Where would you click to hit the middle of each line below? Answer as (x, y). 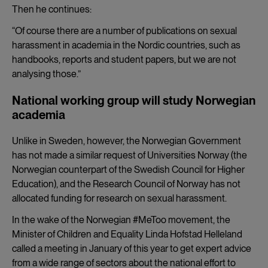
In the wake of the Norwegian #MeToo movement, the (121, 220)
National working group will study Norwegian (134, 100)
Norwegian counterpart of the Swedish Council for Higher (128, 169)
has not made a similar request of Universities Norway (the (130, 155)
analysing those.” (46, 74)
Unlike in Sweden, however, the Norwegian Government (127, 141)
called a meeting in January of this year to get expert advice (132, 248)
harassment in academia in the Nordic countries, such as (126, 45)
